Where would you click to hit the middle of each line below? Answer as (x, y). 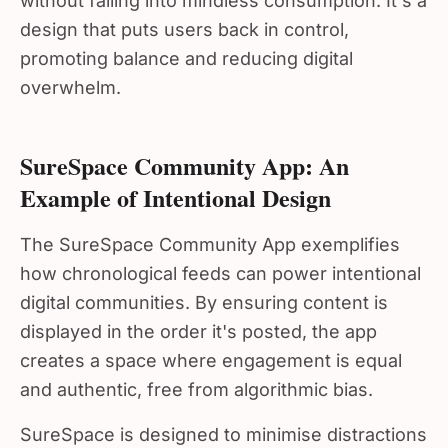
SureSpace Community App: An (184, 157)
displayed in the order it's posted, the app (198, 323)
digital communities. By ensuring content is (204, 294)
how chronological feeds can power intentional (220, 265)
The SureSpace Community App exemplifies (210, 236)
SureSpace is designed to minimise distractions (223, 426)
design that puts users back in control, (184, 21)
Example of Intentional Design (175, 189)
